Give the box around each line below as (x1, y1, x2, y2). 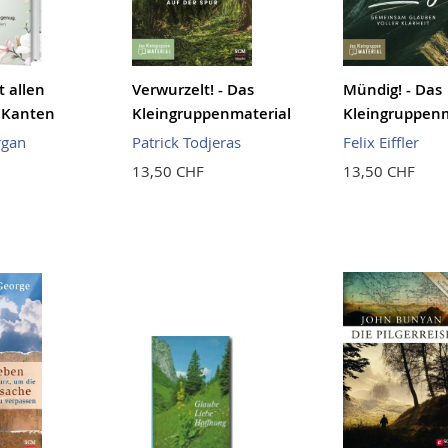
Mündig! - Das (342, 79, 442, 101)
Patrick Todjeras (131, 132, 241, 153)
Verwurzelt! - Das (131, 79, 254, 101)
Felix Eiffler (342, 132, 419, 153)
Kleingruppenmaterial (131, 103, 291, 125)
